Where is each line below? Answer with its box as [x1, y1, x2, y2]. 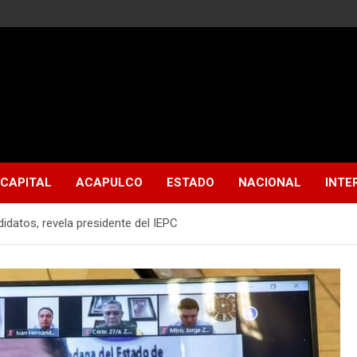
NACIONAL [238, 175, 301, 190]
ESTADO [167, 175, 214, 190]
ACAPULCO [76, 175, 143, 190]
